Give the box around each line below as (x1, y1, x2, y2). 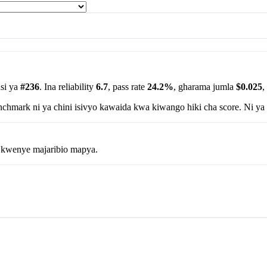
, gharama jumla (173, 81, 236, 92)
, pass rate (108, 81, 147, 92)
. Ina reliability (39, 81, 96, 92)
